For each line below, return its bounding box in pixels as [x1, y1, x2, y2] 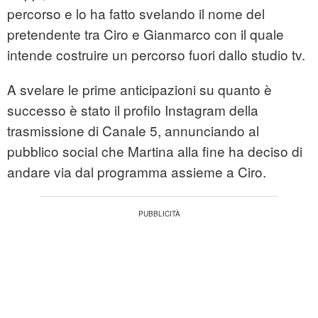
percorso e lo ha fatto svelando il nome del [7, 4, 265, 23]
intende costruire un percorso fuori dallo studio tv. [7, 45, 305, 65]
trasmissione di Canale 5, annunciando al [7, 121, 259, 141]
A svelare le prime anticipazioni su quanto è [7, 79, 272, 99]
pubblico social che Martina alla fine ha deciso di [7, 141, 302, 161]
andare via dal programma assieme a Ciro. [7, 162, 266, 182]
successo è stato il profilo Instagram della [7, 100, 258, 120]
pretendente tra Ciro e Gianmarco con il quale [7, 24, 284, 44]
